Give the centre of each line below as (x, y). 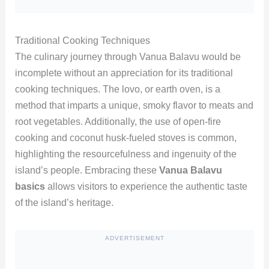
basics (30, 187)
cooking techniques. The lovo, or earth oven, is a (117, 89)
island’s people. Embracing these (87, 171)
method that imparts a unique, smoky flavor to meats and (134, 106)
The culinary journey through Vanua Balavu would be (128, 57)
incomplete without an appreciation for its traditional (124, 73)
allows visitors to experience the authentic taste (146, 187)
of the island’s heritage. (64, 203)
